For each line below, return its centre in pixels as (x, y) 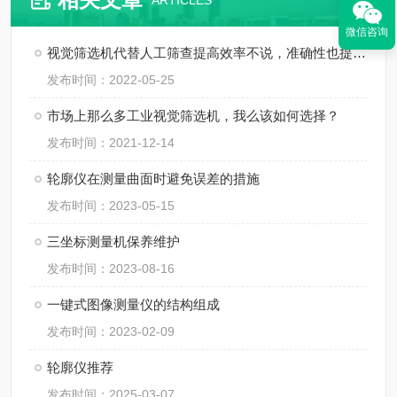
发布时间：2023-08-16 (111, 269)
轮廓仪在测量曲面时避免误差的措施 (153, 179)
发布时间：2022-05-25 (111, 80)
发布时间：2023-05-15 (111, 206)
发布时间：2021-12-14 (111, 143)
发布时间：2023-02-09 (111, 331)
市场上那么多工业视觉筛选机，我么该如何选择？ (193, 116)
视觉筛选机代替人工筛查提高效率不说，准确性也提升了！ (359, 53)
